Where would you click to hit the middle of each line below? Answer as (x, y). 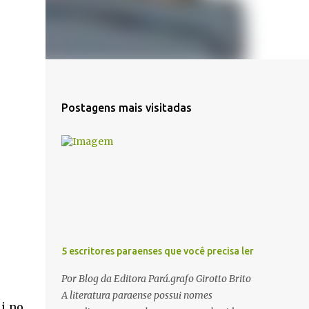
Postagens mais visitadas (126, 108)
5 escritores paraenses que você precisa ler (157, 251)
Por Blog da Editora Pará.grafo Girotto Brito (156, 279)
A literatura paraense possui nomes (137, 295)
